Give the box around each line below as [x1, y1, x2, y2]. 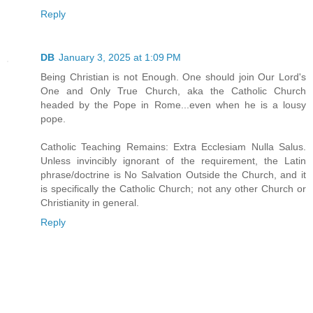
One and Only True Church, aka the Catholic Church [41, 85, 306, 96]
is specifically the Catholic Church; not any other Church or [41, 182, 306, 194]
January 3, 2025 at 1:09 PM [59, 51, 181, 63]
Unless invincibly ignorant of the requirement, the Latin [41, 154, 306, 166]
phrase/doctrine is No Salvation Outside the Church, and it [41, 168, 306, 180]
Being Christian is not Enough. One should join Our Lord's [41, 71, 306, 82]
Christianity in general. [41, 196, 139, 208]
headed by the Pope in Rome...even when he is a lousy [41, 99, 306, 110]
